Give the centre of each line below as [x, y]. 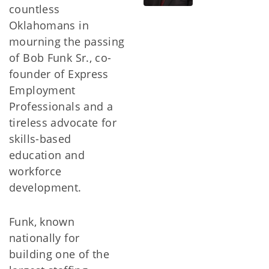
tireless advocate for [63, 122]
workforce [35, 171]
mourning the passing [67, 41]
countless [35, 9]
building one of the [59, 254]
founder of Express [59, 74]
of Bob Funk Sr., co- [60, 58]
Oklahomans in [49, 25]
